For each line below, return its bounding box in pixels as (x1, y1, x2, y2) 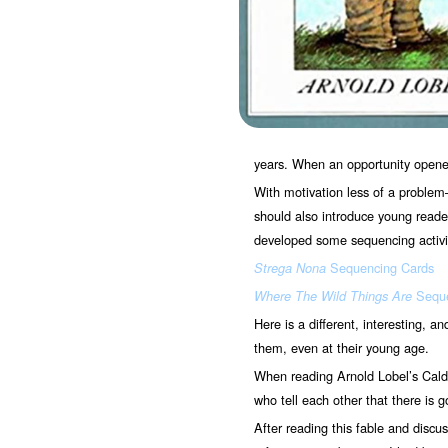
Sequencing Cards (326, 258, 434, 277)
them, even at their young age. (254, 338, 429, 357)
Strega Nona (254, 259, 326, 277)
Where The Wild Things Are (254, 287, 412, 305)
